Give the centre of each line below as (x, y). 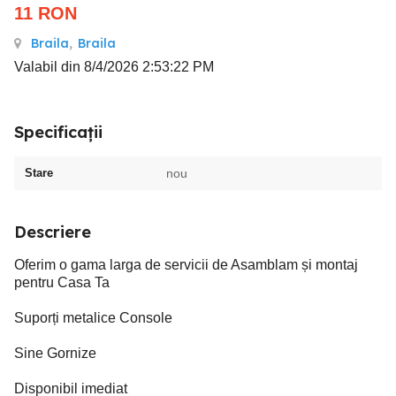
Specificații (58, 132)
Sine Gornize (55, 353)
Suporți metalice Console (93, 318)
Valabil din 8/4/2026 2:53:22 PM (114, 67)
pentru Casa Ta (62, 282)
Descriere (53, 232)
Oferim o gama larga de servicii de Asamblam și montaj (186, 265)
